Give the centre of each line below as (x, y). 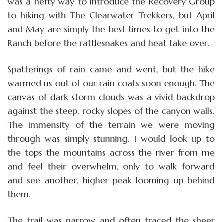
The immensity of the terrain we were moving (111, 124)
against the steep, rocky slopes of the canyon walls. (111, 111)
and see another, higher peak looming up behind (111, 180)
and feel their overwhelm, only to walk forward (111, 166)
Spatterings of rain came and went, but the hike (111, 69)
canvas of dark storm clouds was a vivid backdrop (111, 97)
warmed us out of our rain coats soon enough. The (111, 83)
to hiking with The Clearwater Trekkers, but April (111, 15)
